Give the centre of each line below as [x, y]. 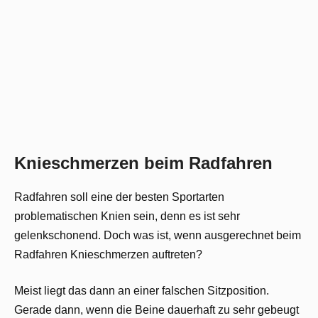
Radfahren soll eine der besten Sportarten [119, 197]
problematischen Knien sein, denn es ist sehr [127, 216]
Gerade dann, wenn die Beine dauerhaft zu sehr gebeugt [157, 310]
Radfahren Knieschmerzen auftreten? [108, 255]
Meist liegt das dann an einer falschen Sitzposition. [142, 291]
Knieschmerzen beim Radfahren [143, 163]
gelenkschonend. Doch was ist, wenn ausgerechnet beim [158, 236]
